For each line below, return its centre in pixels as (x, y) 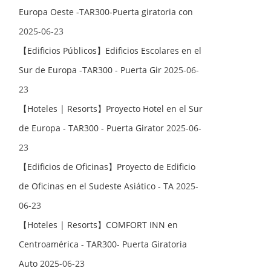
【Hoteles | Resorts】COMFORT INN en (99, 225)
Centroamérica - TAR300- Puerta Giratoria (103, 244)
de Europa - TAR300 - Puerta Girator (92, 128)
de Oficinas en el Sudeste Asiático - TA (96, 186)
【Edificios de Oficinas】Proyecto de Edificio (107, 167)
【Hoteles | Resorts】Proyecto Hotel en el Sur (111, 109)
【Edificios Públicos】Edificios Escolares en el (110, 51)
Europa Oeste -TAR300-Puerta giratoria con (106, 12)
